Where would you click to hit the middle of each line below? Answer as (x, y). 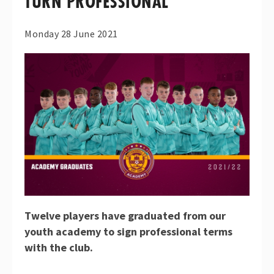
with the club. (59, 247)
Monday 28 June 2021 (71, 33)
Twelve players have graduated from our (125, 215)
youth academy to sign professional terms (128, 231)
